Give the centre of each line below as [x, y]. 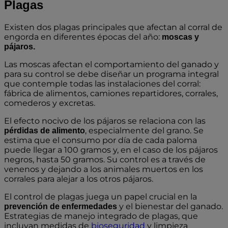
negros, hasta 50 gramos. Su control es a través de [105, 160]
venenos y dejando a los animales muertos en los [104, 169]
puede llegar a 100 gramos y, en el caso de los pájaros [111, 150]
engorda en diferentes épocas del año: [83, 37]
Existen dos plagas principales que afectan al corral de [113, 27]
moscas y [180, 37]
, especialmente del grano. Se [144, 131]
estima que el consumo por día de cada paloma [101, 140]
